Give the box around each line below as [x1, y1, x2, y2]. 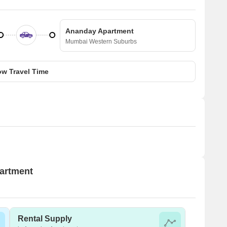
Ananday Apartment [65, 26, 134, 35]
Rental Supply [18, 214, 72, 223]
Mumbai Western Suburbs [65, 37, 137, 45]
